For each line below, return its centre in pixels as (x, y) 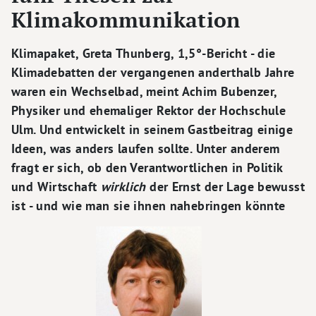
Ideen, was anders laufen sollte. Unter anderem (146, 149)
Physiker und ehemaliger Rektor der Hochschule (149, 111)
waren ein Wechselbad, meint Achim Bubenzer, (144, 92)
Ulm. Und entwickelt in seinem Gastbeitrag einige (152, 130)
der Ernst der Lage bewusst (225, 187)
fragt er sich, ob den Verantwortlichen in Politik (147, 168)
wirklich (123, 187)
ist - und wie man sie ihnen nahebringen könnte (148, 206)
